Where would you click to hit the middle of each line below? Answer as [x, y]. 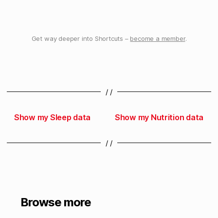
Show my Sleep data [53, 117]
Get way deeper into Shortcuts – [81, 38]
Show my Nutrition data [159, 117]
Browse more [56, 202]
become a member [158, 38]
